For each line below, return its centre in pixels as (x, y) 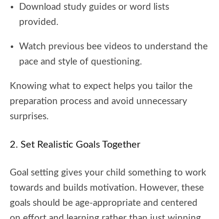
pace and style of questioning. (80, 62)
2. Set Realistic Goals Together (75, 144)
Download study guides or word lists (94, 7)
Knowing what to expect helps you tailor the (101, 86)
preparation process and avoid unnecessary (99, 101)
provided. (39, 22)
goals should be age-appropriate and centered (104, 203)
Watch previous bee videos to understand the (113, 46)
